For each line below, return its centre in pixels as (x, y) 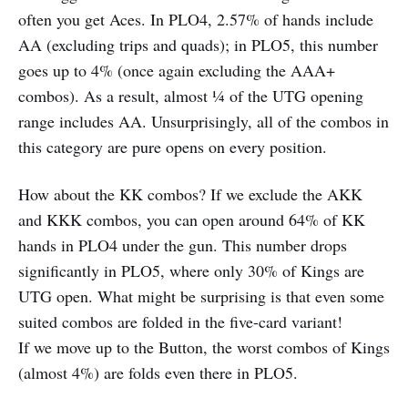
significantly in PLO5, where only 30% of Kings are (191, 271)
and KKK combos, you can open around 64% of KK (192, 220)
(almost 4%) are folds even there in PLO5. (158, 373)
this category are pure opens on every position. (173, 147)
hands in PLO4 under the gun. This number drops (183, 245)
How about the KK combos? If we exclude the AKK (190, 194)
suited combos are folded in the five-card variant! (180, 322)
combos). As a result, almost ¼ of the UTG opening (191, 96)
